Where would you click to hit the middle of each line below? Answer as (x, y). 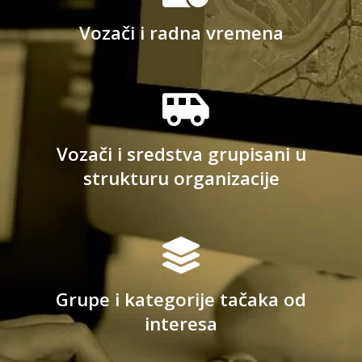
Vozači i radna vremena (181, 32)
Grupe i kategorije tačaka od (181, 299)
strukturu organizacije (181, 178)
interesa (181, 323)
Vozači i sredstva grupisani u (181, 154)
